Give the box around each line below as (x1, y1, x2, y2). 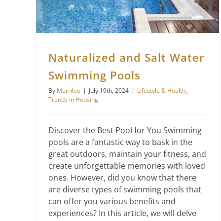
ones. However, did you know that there (48, 172, 196, 183)
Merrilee (57, 86, 80, 95)
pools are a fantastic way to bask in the (48, 136, 192, 147)
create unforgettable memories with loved (48, 160, 205, 171)
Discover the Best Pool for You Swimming (48, 124, 202, 136)
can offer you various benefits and (48, 195, 176, 207)
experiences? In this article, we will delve (48, 207, 196, 219)
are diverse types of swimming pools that (48, 184, 201, 195)
